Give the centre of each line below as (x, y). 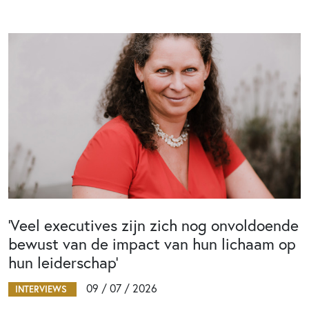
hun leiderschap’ (63, 262)
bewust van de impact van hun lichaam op (152, 243)
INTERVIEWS (42, 289)
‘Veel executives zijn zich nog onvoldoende (153, 225)
